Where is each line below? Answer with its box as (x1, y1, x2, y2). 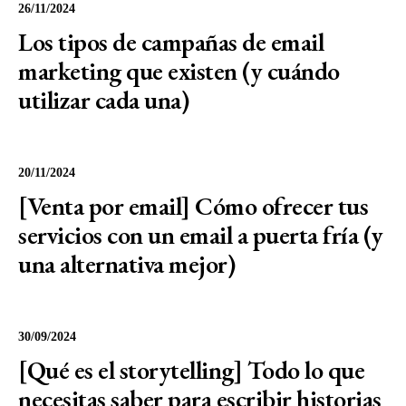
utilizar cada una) (18, 83, 188, 116)
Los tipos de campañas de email (18, 25, 324, 58)
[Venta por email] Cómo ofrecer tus (18, 189, 368, 222)
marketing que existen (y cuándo (18, 54, 340, 87)
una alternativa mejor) (18, 247, 235, 280)
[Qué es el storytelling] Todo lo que (18, 353, 364, 386)
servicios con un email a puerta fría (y (18, 218, 383, 251)
